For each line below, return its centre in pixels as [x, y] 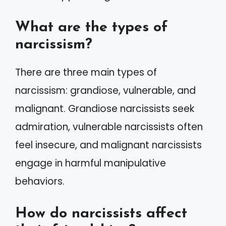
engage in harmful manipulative [91, 163]
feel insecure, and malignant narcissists [108, 145]
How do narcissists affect [101, 213]
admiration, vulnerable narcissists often [109, 127]
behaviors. [40, 181]
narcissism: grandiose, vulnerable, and [105, 91]
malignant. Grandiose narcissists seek [105, 109]
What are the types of [91, 27]
